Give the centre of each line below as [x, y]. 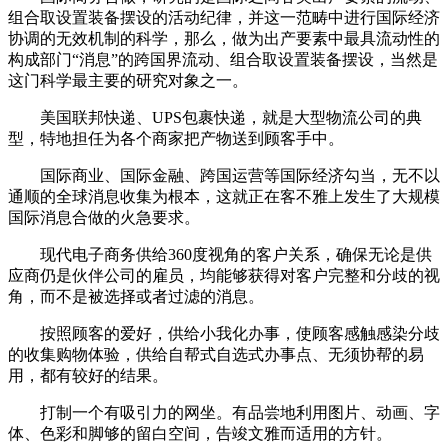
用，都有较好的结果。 [88, 376]
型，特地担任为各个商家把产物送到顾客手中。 [176, 139]
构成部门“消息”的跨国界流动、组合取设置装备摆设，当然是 [223, 60]
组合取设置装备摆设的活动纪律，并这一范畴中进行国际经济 [224, 18]
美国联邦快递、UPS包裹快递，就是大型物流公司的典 [215, 118]
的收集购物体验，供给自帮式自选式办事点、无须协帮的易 [216, 355]
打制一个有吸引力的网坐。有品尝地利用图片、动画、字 [224, 413]
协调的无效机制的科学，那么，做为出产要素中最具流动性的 [224, 39]
